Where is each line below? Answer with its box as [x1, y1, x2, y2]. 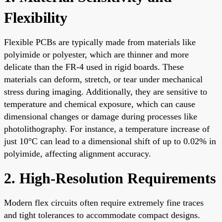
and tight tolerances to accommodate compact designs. [4, 210, 200, 220]
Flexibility [4, 9, 67, 26]
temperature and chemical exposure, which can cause [4, 99, 195, 109]
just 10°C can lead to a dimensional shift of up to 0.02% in [4, 136, 216, 146]
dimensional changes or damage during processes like [4, 111, 197, 121]
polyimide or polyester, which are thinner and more [4, 49, 189, 59]
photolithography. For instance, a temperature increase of [4, 123, 210, 134]
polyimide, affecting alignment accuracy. [4, 148, 151, 159]
